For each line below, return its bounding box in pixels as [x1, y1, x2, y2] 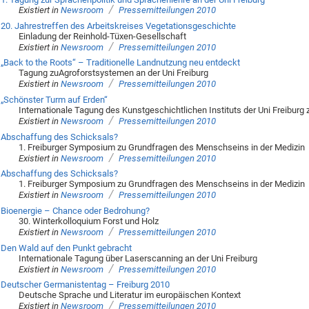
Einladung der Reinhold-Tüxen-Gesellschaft [19, 30, 187, 41]
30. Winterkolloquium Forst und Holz [19, 216, 159, 227]
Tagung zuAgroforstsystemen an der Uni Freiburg [19, 68, 209, 79]
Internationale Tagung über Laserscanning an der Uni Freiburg [19, 252, 258, 263]
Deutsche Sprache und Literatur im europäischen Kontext [19, 290, 241, 301]
